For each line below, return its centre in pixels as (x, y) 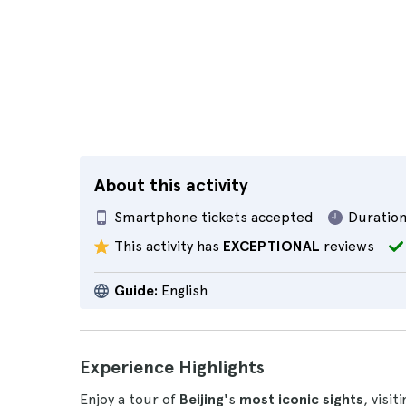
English (183, 290)
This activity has (169, 246)
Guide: (136, 290)
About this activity (171, 185)
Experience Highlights (172, 367)
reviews (347, 246)
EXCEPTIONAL (271, 246)
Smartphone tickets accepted (214, 217)
